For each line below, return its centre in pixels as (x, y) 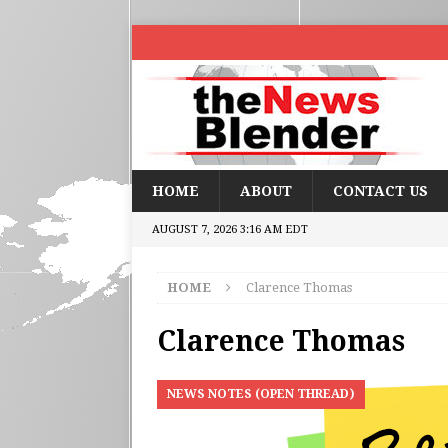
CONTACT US (380, 191)
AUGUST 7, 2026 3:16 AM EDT (230, 229)
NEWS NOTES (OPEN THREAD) (261, 394)
